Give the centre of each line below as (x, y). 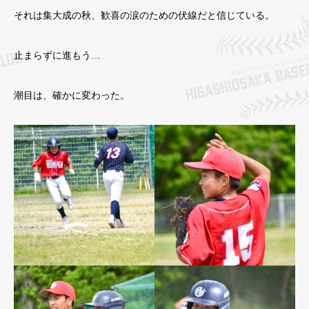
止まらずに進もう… (57, 56)
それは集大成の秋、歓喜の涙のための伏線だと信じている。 (144, 16)
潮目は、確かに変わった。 (72, 96)
